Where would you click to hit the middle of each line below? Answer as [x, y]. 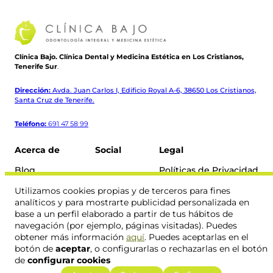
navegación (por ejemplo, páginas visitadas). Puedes [126, 225]
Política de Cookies [201, 182]
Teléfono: [30, 124]
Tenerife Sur [36, 67]
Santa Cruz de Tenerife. [55, 100]
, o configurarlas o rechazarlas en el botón [179, 248]
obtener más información [70, 237]
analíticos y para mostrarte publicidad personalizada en [132, 202]
